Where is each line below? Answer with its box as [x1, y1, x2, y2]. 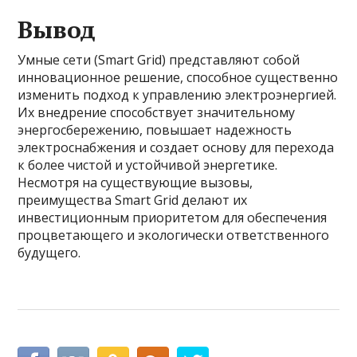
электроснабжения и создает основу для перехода [18, 139, 335, 156]
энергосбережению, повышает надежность [18, 121, 292, 139]
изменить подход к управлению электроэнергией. [18, 86, 337, 104]
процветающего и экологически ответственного [18, 226, 330, 244]
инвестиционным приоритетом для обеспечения [18, 209, 328, 226]
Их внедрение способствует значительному [18, 104, 296, 121]
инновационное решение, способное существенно [18, 69, 339, 86]
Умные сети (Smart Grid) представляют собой [18, 51, 300, 69]
